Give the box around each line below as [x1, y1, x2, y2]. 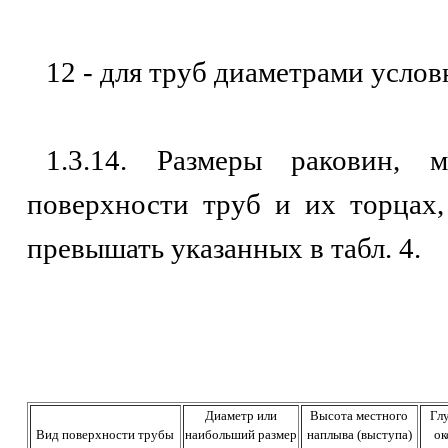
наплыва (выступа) [307, 427, 412, 442]
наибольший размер [185, 427, 297, 442]
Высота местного [310, 408, 409, 423]
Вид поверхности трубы [36, 427, 175, 442]
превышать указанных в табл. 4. [27, 232, 421, 264]
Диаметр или [205, 408, 277, 423]
